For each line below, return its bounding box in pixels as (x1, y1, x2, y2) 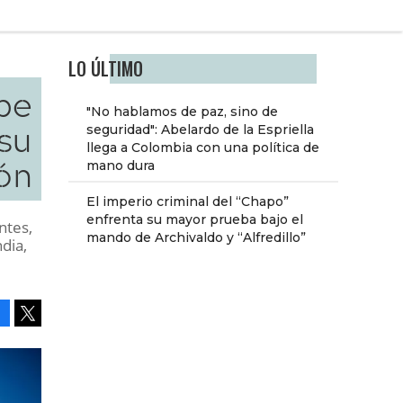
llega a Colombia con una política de (86, 139, 319, 157)
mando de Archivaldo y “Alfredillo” (86, 229, 306, 246)
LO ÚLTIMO (68, 56, 143, 83)
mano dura (86, 157, 155, 175)
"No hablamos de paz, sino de (86, 103, 278, 121)
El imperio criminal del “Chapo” (86, 193, 289, 210)
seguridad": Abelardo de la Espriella (86, 121, 314, 139)
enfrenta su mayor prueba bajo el (86, 211, 303, 228)
